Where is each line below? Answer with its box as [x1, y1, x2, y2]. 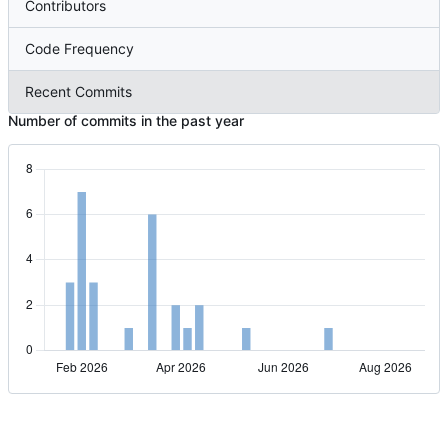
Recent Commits [25, 82, 132, 100]
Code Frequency [25, 39, 134, 57]
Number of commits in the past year [8, 111, 244, 129]
